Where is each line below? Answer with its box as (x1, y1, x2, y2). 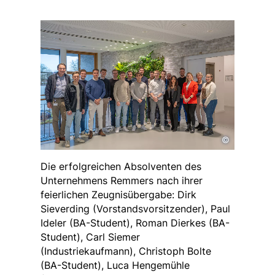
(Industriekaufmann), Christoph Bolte (41, 244, 211, 257)
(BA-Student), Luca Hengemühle (41, 258, 190, 271)
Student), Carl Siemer (41, 230, 140, 243)
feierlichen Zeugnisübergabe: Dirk (41, 188, 196, 201)
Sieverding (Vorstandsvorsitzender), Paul (41, 202, 230, 215)
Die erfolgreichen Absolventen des (41, 160, 201, 172)
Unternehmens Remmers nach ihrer (41, 174, 203, 187)
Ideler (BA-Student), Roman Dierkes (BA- (41, 216, 230, 229)
